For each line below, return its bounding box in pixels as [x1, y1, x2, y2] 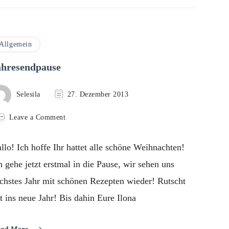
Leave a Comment [9, 113, 66, 122]
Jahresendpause [65, 123, 112, 132]
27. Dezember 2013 [67, 90, 129, 99]
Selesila [16, 90, 40, 99]
